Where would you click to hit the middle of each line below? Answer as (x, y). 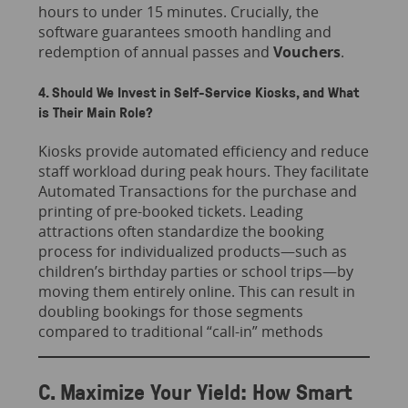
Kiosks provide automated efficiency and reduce (203, 151)
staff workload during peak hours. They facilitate (203, 171)
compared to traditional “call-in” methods (180, 331)
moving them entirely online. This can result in (196, 291)
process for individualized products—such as (192, 251)
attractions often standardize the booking (181, 231)
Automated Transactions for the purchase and (197, 191)
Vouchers (306, 52)
